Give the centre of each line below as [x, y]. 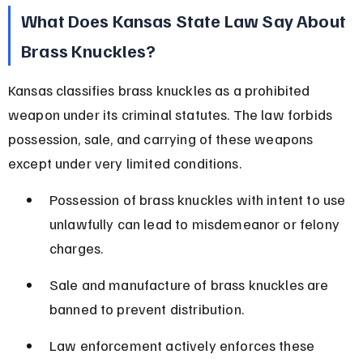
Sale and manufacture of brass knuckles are [190, 284]
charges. [76, 248]
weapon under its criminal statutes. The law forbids [172, 114]
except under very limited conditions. [124, 162]
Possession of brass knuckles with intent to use [199, 199]
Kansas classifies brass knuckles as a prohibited [160, 90]
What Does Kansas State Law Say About [185, 20]
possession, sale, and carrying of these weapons [162, 138]
